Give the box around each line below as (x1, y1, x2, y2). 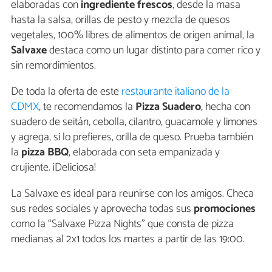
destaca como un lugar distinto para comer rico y (47, 41, 260, 60)
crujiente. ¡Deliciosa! (11, 158, 96, 177)
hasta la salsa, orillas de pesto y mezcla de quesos (11, 11, 230, 30)
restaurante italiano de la (121, 83, 229, 101)
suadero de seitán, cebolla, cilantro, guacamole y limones (11, 113, 257, 132)
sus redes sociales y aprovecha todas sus (11, 200, 194, 219)
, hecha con (201, 98, 250, 117)
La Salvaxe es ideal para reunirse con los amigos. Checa (11, 185, 254, 203)
